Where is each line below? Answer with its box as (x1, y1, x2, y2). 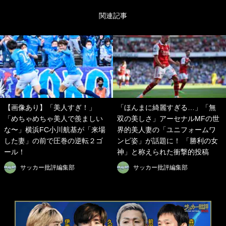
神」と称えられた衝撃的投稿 (117, 148, 209, 156)
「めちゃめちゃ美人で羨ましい (4, 115, 103, 123)
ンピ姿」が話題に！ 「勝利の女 (117, 137, 218, 145)
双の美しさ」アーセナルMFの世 (117, 115, 219, 123)
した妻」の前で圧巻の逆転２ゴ (4, 137, 103, 145)
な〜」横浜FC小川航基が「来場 (4, 126, 105, 134)
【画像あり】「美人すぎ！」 (4, 103, 96, 112)
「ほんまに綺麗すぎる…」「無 (117, 103, 216, 112)
